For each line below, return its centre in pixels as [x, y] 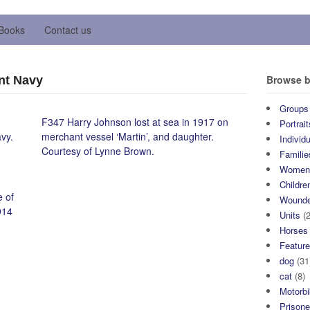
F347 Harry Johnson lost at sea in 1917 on [135, 122]
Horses [294, 230]
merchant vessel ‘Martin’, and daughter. [128, 136]
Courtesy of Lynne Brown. [98, 151]
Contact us [68, 30]
